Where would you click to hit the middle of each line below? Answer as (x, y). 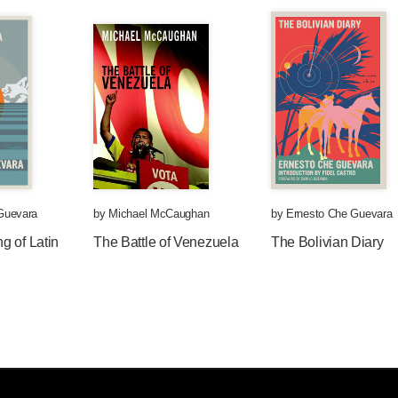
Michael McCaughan (159, 214)
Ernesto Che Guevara (339, 214)
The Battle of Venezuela (166, 242)
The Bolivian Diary (327, 242)
